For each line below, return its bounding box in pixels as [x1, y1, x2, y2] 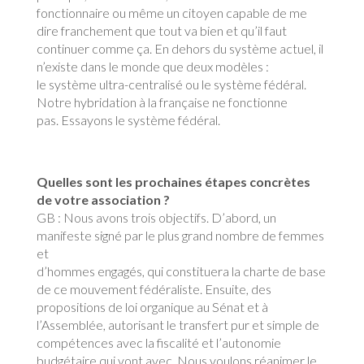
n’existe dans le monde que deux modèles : [36, 58, 269, 74]
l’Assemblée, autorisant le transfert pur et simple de [36, 317, 319, 332]
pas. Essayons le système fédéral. [36, 112, 220, 128]
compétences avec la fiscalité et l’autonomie [36, 335, 281, 350]
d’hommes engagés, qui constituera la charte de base [36, 263, 326, 279]
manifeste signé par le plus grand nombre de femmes [36, 227, 324, 243]
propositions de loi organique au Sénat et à [36, 299, 268, 314]
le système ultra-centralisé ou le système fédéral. [36, 76, 306, 92]
